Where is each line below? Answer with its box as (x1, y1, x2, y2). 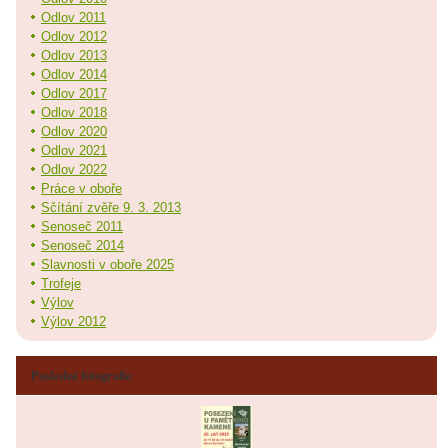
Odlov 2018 (41, 104, 107, 120)
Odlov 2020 (41, 123, 107, 139)
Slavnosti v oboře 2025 (41, 256, 174, 272)
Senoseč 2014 (41, 237, 124, 253)
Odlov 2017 (41, 85, 107, 101)
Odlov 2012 (41, 28, 107, 44)
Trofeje (41, 275, 81, 291)
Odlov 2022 (41, 161, 107, 177)
